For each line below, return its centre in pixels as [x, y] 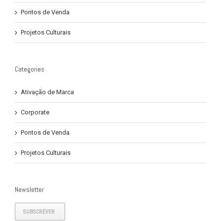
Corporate [35, 112]
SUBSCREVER [39, 211]
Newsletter [29, 189]
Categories [30, 69]
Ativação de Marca [47, 92]
